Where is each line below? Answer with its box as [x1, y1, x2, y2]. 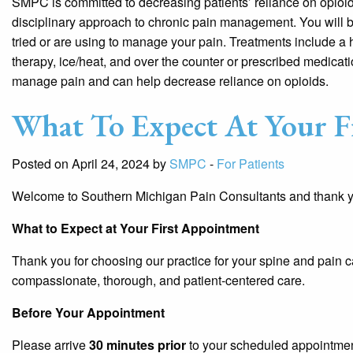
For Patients [217, 154, 284, 173]
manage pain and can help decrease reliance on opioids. [12, 71, 329, 90]
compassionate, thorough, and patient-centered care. [12, 270, 305, 289]
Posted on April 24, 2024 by [12, 154, 169, 173]
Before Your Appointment [12, 303, 165, 321]
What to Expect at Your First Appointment [12, 218, 259, 237]
